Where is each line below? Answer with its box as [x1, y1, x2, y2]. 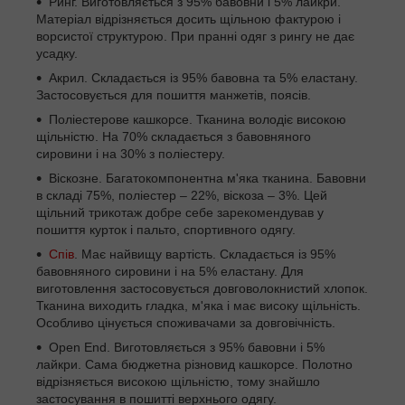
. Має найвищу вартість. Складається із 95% [74, 247, 335, 262]
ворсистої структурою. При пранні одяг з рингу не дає [36, 29, 354, 44]
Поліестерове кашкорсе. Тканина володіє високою [49, 112, 346, 127]
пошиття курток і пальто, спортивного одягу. [36, 222, 296, 238]
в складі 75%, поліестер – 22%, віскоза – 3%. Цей [36, 188, 327, 203]
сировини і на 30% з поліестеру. [36, 146, 225, 162]
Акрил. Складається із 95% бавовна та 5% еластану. [49, 71, 358, 86]
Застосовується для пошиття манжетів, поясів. [36, 88, 311, 103]
